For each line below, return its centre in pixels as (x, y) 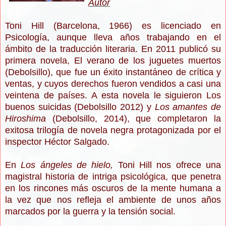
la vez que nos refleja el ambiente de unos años (113, 200)
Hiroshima (25, 119)
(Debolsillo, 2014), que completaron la (133, 119)
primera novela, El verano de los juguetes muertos (113, 61)
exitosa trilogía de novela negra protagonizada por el (113, 130)
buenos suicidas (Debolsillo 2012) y (80, 107)
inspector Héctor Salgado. (57, 142)
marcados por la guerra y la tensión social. (90, 212)
